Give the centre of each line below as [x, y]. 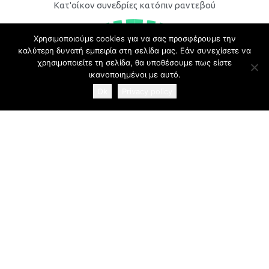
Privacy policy [147, 91]
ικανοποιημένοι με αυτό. [134, 74]
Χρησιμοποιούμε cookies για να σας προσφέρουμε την [134, 38]
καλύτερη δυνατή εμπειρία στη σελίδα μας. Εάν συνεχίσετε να [134, 50]
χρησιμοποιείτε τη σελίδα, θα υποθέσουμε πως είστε [134, 62]
